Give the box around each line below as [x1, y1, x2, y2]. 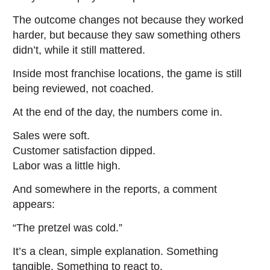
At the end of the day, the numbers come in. [13, 106, 223, 118]
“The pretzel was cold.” [13, 222, 123, 234]
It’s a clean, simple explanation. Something [13, 245, 219, 257]
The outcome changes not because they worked [13, 14, 244, 26]
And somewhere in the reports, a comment [13, 183, 218, 195]
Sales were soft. [13, 130, 90, 142]
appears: [13, 198, 55, 210]
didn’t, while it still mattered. [13, 44, 146, 56]
